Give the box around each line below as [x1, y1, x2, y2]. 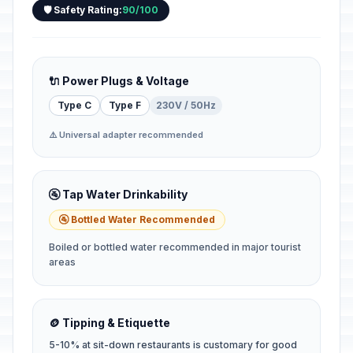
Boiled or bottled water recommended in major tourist [49, 241, 301, 253]
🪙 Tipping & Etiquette [49, 316, 170, 329]
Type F [109, 99, 141, 111]
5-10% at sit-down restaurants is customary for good [49, 339, 297, 351]
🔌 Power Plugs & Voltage [49, 74, 189, 87]
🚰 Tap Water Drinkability [49, 188, 188, 201]
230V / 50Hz [156, 99, 216, 111]
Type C [58, 99, 91, 111]
